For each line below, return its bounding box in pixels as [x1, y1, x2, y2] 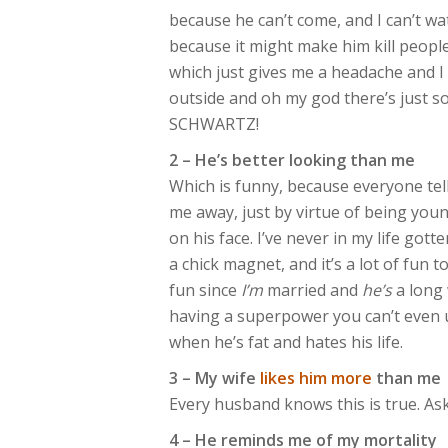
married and [263, 279, 362, 301]
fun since [169, 279, 241, 301]
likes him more [260, 367, 372, 389]
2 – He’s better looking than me [169, 149, 415, 171]
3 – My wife [169, 367, 260, 389]
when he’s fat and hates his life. [169, 331, 403, 353]
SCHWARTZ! [169, 113, 259, 135]
